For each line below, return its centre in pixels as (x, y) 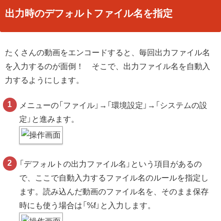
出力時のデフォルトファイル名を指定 (89, 14)
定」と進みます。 (49, 119)
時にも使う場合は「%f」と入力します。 (88, 205)
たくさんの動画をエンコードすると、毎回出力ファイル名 (108, 53)
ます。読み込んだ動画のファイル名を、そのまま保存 (114, 191)
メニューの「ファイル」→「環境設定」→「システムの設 (113, 105)
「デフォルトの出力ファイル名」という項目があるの (111, 164)
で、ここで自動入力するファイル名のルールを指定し (114, 178)
